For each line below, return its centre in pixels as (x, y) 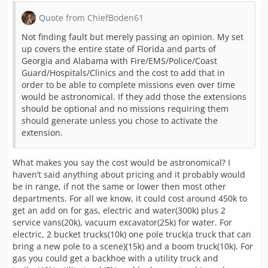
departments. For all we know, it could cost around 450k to (130, 198)
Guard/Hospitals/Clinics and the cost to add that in (123, 73)
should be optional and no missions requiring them (125, 109)
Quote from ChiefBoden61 (91, 18)
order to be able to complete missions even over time (128, 85)
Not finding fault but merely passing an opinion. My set (133, 37)
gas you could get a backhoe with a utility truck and (115, 258)
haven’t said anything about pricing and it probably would (129, 174)
